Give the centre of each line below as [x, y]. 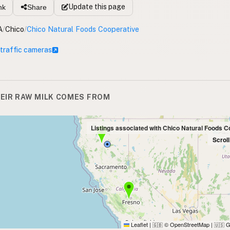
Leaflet [139, 225]
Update [80, 7]
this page [109, 7]
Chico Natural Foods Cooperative [83, 29]
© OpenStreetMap [186, 225]
